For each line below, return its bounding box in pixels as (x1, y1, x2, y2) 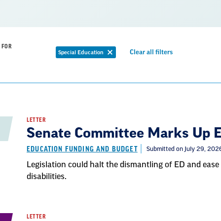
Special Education (58, 50, 104, 55)
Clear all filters (129, 49, 173, 55)
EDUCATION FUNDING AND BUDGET (27, 146, 138, 153)
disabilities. (27, 173, 67, 181)
